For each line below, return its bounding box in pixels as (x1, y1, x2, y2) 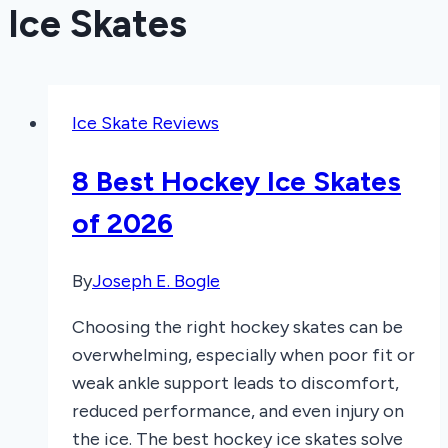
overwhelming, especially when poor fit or (72, 344, 415, 367)
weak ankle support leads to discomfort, (72, 372, 399, 395)
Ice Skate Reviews (72, 111, 219, 134)
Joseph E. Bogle (92, 270, 220, 293)
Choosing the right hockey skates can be (72, 316, 403, 339)
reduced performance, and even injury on (72, 400, 404, 423)
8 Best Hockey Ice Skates (72, 163, 401, 198)
